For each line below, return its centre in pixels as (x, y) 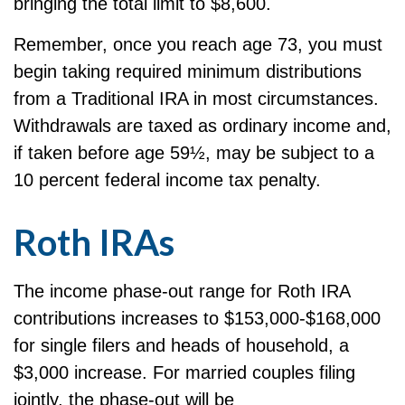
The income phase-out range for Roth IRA (182, 291)
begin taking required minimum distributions (188, 71)
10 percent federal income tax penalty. (167, 180)
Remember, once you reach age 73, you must (198, 44)
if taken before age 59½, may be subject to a (194, 153)
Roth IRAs (94, 242)
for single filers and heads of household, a (181, 345)
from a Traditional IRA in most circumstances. (196, 99)
